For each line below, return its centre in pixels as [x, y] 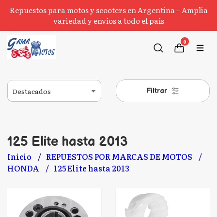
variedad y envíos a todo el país [108, 21]
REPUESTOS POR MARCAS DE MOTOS [120, 156]
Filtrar [158, 91]
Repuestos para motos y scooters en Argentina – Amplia [108, 10]
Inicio [20, 156]
